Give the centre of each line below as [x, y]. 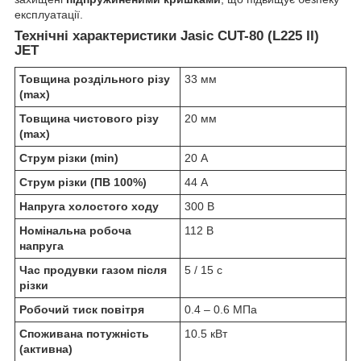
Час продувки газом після [93, 270]
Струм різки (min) [69, 158]
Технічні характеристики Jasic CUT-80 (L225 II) [167, 35]
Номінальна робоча [75, 231]
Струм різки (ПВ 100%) [83, 183]
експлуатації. [49, 14]
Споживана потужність [84, 334]
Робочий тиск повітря [82, 310]
